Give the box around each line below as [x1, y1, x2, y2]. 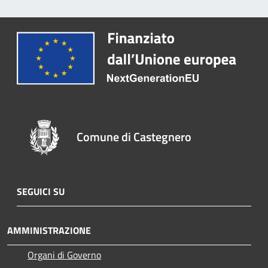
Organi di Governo [28, 247, 101, 262]
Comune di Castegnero [77, 127, 192, 146]
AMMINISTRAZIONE [7, 223, 91, 237]
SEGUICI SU [17, 184, 65, 199]
